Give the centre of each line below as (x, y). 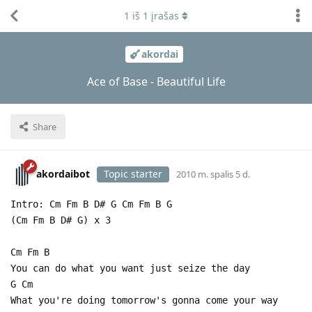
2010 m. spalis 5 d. (213, 174)
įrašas (164, 16)
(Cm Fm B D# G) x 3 (61, 220)
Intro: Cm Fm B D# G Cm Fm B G (91, 204)
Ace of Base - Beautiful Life (156, 81)
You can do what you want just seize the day (130, 268)
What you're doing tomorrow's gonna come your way (144, 300)
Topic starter (133, 173)
